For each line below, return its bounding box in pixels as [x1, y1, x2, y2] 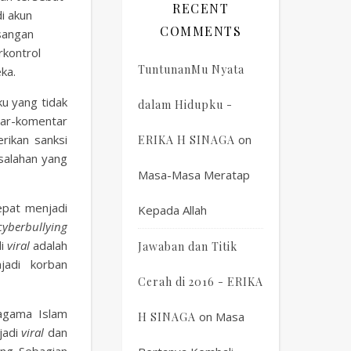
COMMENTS [160, 23, 241, 39]
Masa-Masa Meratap [138, 167, 250, 183]
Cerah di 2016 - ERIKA [138, 274, 263, 289]
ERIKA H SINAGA [138, 132, 235, 147]
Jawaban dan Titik [138, 239, 237, 254]
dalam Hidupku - [138, 97, 233, 112]
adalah [29, 237, 68, 253]
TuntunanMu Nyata [138, 62, 244, 77]
